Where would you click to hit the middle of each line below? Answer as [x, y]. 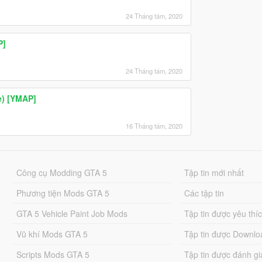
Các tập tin [204, 193]
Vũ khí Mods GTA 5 [52, 234]
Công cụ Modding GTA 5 [61, 172]
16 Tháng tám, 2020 [154, 125]
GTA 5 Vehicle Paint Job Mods [72, 213]
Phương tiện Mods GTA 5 [63, 193]
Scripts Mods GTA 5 [53, 254]
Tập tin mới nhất [214, 172]
